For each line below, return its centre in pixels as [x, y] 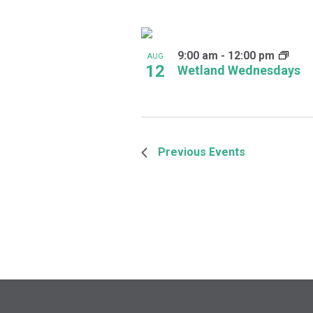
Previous [183, 152]
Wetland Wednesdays [239, 71]
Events [227, 152]
